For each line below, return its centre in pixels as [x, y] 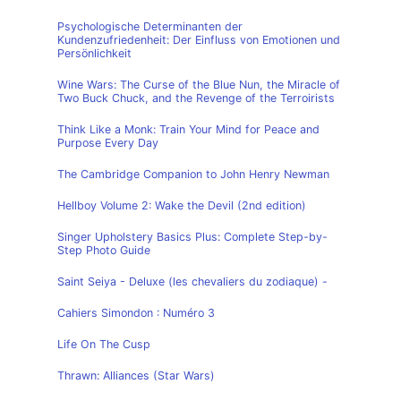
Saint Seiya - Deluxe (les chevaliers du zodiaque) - [192, 282]
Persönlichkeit [94, 53]
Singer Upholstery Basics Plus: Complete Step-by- [192, 237]
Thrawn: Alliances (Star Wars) [136, 375]
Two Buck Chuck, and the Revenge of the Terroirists [196, 98]
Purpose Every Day [108, 143]
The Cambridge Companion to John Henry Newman [193, 174]
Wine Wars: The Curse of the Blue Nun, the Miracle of [199, 85]
